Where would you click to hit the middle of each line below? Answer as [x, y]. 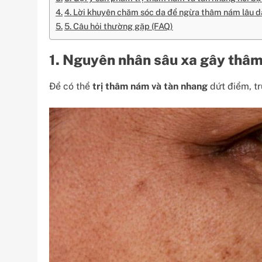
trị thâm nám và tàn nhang [150, 86]
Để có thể [71, 86]
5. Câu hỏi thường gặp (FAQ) [118, 26]
